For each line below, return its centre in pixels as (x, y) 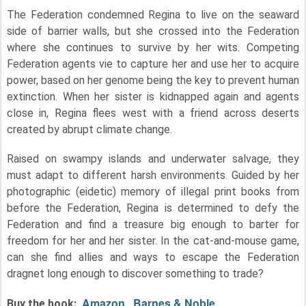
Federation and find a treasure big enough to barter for (153, 224)
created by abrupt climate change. (89, 129)
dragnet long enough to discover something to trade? (135, 273)
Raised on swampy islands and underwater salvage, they (153, 158)
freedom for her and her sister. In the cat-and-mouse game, (153, 240)
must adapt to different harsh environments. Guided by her (153, 175)
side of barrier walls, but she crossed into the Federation (153, 31)
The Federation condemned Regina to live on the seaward (153, 14)
